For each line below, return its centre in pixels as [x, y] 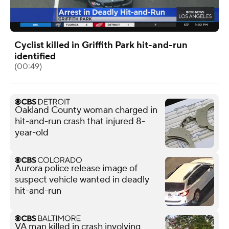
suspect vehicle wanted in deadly [82, 179]
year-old [32, 132]
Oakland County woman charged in [86, 110]
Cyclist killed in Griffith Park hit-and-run [101, 45]
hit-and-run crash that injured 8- [80, 121]
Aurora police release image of [76, 168]
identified [35, 56]
